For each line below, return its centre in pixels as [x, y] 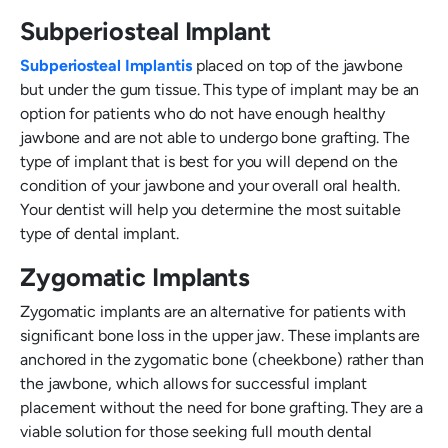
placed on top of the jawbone [299, 65]
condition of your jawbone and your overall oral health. [210, 185]
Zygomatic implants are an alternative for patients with [213, 311]
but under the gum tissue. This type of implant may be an [220, 89]
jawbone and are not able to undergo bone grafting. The [215, 137]
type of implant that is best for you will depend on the [209, 161]
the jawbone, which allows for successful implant [194, 383]
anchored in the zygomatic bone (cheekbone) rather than [222, 359]
